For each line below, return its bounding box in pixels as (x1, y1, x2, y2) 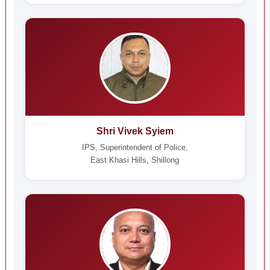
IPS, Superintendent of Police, (81, 143, 188, 152)
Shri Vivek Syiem (96, 126, 174, 136)
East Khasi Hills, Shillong (90, 155, 180, 165)
